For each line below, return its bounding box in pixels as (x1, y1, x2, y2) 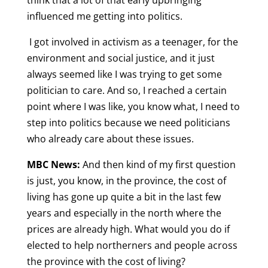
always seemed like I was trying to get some (26, 68, 222, 81)
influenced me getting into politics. (26, 10, 182, 23)
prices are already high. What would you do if (26, 223, 230, 236)
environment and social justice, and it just (26, 51, 215, 65)
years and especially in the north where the (26, 206, 221, 220)
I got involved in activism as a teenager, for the (26, 35, 238, 49)
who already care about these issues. (26, 132, 196, 146)
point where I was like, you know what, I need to (26, 100, 240, 114)
